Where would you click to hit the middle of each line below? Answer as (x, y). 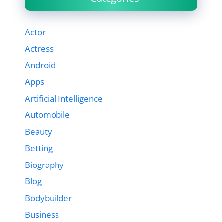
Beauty (38, 131)
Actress (39, 48)
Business (42, 214)
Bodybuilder (48, 198)
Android (40, 65)
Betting (39, 148)
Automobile (47, 115)
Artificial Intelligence (64, 98)
